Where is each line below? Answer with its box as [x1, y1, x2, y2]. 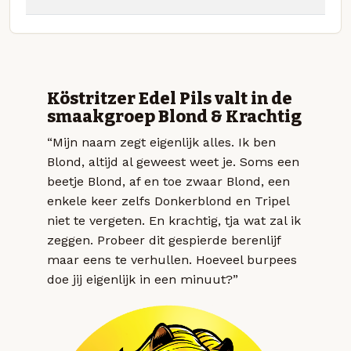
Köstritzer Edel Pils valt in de [47, 88, 292, 109]
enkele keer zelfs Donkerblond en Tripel [47, 193, 289, 208]
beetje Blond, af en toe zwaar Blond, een [47, 173, 290, 189]
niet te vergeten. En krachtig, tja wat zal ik [47, 212, 301, 228]
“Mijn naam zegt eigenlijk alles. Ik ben [47, 134, 276, 150]
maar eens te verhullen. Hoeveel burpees [47, 251, 297, 267]
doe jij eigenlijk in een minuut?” [47, 271, 238, 287]
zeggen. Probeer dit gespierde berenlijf [47, 232, 280, 248]
